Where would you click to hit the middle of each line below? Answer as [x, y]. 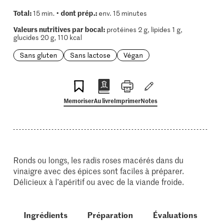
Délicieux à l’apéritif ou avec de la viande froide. [99, 182]
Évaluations [175, 215]
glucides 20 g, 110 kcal [47, 37]
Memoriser [79, 100]
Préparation [110, 215]
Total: [22, 13]
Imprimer [127, 100]
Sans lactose [90, 55]
